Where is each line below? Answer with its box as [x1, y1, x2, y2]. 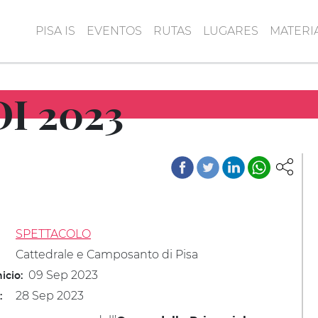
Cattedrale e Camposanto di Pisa [16, 248, 198, 261]
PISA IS [35, 23, 75, 38]
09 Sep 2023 [28, 268, 98, 282]
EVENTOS [87, 23, 142, 38]
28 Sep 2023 [16, 289, 84, 302]
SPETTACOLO [16, 227, 91, 241]
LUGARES [203, 23, 258, 38]
